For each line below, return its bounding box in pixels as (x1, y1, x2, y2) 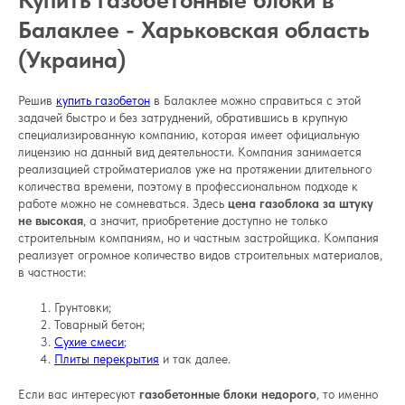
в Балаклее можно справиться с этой (150, 93, 361, 108)
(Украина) (18, 45, 126, 74)
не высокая (18, 213, 83, 229)
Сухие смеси (54, 334, 124, 350)
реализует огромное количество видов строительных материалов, (18, 248, 382, 263)
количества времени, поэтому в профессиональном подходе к (18, 179, 358, 194)
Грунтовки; (54, 300, 111, 316)
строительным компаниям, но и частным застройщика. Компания (18, 231, 379, 246)
